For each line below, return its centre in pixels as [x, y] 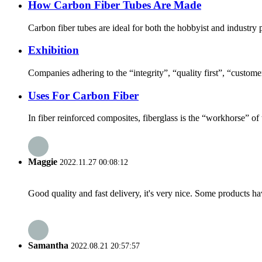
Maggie [43, 161]
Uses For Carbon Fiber [83, 95]
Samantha [48, 246]
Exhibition [54, 50]
